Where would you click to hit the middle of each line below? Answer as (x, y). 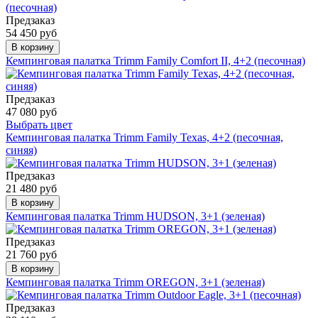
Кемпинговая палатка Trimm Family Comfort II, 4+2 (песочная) (155, 60)
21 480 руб (31, 188)
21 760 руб (31, 254)
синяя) (21, 150)
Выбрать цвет (39, 124)
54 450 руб (31, 33)
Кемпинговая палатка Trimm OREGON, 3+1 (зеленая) (135, 282)
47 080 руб (31, 111)
